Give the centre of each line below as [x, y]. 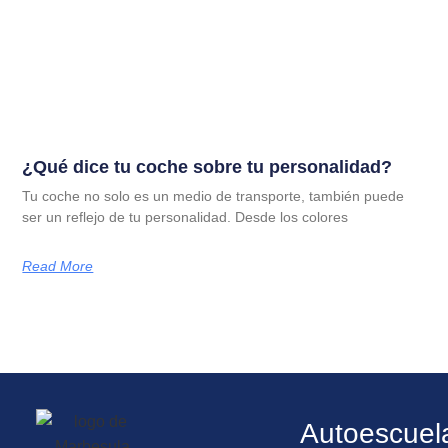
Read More [58, 265]
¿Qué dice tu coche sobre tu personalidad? [207, 166]
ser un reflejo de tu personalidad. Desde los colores [185, 216]
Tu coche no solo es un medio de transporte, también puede [213, 195]
